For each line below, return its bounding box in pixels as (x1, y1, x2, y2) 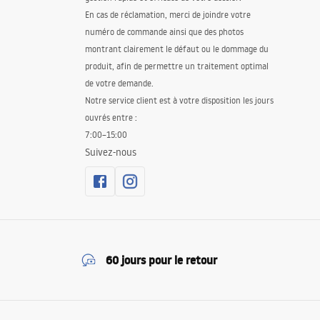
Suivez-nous (84, 146, 136, 159)
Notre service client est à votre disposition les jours (84, 95, 274, 106)
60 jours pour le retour (106, 252, 217, 269)
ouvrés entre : (84, 112, 137, 124)
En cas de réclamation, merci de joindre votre (84, 9, 251, 21)
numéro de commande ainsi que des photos (84, 26, 244, 38)
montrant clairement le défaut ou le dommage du (84, 44, 269, 55)
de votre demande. (84, 78, 154, 89)
